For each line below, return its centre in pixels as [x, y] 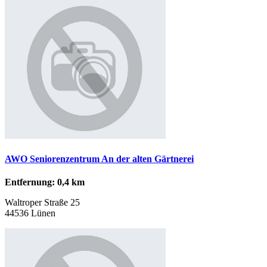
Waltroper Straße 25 [42, 203]
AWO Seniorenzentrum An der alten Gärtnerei [99, 159]
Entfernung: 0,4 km [45, 182]
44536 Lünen [30, 213]
